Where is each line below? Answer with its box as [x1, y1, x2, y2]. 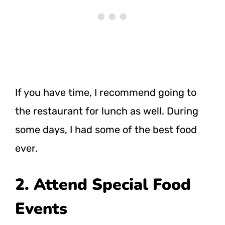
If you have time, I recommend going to [15, 86, 196, 98]
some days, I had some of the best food [15, 123, 197, 136]
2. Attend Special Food [15, 173, 191, 195]
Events [15, 197, 67, 219]
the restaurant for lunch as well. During [15, 104, 198, 117]
